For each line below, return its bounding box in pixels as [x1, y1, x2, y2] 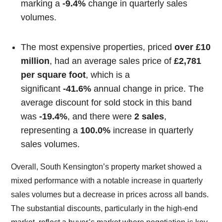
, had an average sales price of [50, 56, 174, 66]
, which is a [86, 70, 130, 80]
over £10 [174, 42, 211, 53]
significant [21, 84, 63, 94]
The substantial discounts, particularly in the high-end [11, 204, 198, 213]
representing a [21, 125, 81, 136]
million [21, 56, 50, 66]
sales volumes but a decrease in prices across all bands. [11, 190, 209, 199]
